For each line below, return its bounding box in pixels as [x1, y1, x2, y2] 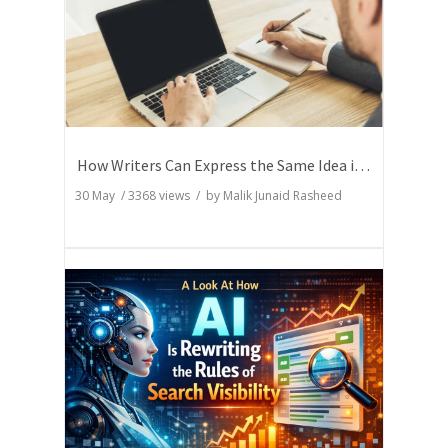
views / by [156, 187, 223, 205]
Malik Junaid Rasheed [223, 187, 342, 205]
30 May [75, 187, 121, 205]
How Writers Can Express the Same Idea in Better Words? [354, 155, 370, 176]
